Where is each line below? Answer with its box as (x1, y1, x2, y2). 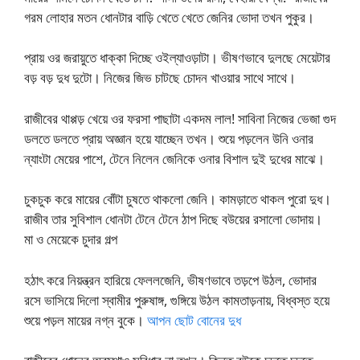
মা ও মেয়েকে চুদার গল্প (24, 230, 117, 248)
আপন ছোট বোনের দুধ (147, 310, 241, 329)
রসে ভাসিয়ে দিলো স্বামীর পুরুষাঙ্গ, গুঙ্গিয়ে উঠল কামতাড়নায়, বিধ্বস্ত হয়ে (24, 290, 329, 309)
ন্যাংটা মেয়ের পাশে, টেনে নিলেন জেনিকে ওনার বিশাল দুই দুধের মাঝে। (24, 149, 325, 168)
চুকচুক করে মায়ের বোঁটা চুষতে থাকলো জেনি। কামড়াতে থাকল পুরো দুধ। (24, 190, 331, 208)
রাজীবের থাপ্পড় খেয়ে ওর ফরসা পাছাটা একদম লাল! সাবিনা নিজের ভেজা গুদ (24, 108, 336, 128)
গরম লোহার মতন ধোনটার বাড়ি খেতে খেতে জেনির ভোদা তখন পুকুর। (24, 7, 317, 27)
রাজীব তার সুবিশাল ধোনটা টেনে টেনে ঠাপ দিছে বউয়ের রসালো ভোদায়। (24, 210, 325, 228)
